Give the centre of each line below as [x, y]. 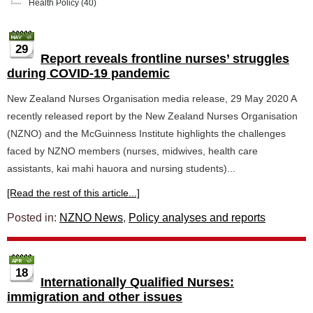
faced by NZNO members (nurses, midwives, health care [132, 151]
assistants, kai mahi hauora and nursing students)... [121, 168]
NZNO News [91, 218]
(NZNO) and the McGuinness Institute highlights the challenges [146, 133]
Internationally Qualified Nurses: [137, 282]
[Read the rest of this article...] [73, 193]
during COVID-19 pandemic [88, 73]
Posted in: [33, 218]
